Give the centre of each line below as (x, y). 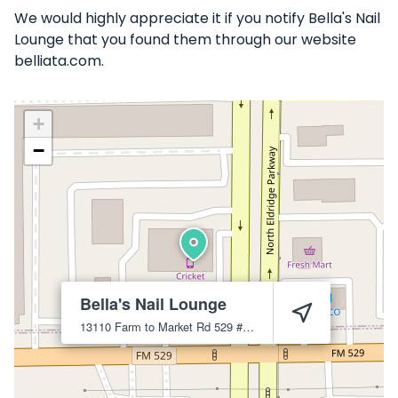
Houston (273, 326)
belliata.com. (59, 61)
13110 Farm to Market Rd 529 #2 (248, 326)
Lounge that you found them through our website (185, 40)
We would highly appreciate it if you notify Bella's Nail (197, 18)
